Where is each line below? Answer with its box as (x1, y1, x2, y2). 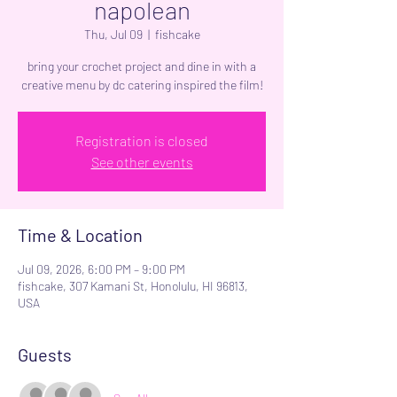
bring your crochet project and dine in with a (27, 58, 256, 74)
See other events (90, 153, 193, 170)
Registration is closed (75, 132, 208, 149)
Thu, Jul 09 (83, 27, 143, 42)
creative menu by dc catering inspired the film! (20, 77, 263, 92)
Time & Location (18, 224, 143, 245)
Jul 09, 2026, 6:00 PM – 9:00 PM (18, 261, 185, 276)
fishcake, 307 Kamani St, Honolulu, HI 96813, (18, 278, 248, 293)
